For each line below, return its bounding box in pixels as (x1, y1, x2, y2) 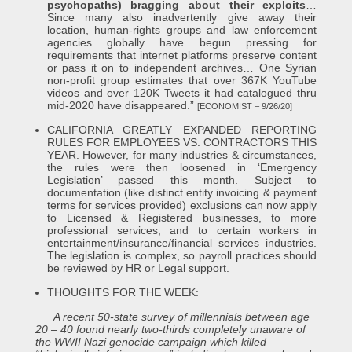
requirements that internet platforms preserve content (46, 49, 317, 61)
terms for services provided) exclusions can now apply (46, 199, 317, 211)
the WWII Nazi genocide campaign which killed (35, 335, 266, 348)
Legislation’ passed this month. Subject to (46, 174, 317, 186)
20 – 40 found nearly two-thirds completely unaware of (35, 323, 306, 335)
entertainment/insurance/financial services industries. (46, 236, 317, 249)
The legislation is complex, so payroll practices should (46, 249, 317, 262)
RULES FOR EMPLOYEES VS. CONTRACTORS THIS (46, 136, 317, 148)
